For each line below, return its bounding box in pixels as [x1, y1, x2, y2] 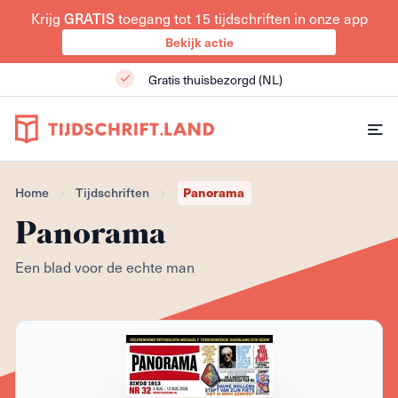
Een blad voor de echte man [15, 256, 195, 277]
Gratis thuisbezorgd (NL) [145, 70, 283, 89]
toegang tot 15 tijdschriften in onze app [114, 7, 368, 28]
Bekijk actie [164, 33, 234, 51]
